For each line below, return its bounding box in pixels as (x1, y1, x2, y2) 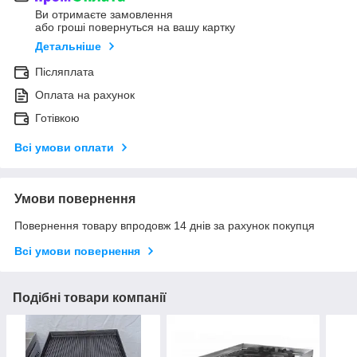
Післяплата (35, 65, 94, 79)
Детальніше (35, 40, 101, 53)
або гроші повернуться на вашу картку (35, 21, 235, 34)
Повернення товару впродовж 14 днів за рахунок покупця (14, 219, 315, 233)
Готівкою (35, 112, 80, 125)
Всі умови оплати (14, 141, 114, 155)
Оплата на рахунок (35, 88, 135, 102)
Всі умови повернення (14, 245, 140, 258)
